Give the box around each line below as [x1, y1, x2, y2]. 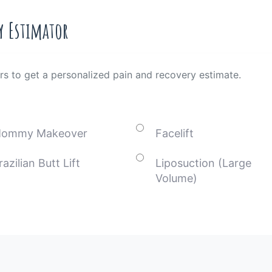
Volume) [155, 172, 198, 185]
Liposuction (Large [155, 157, 252, 170]
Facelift [155, 127, 194, 140]
